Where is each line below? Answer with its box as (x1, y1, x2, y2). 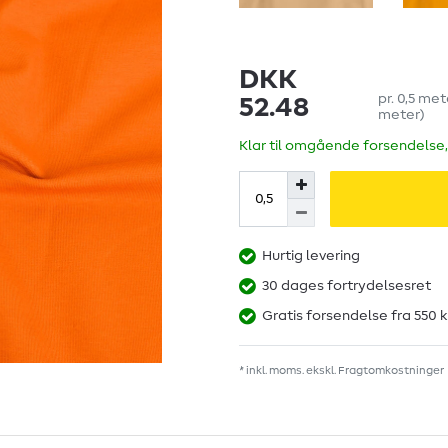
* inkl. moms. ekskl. (239, 365, 338, 377)
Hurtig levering (262, 249, 360, 264)
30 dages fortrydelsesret (262, 279, 431, 294)
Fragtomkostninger (338, 365, 444, 377)
